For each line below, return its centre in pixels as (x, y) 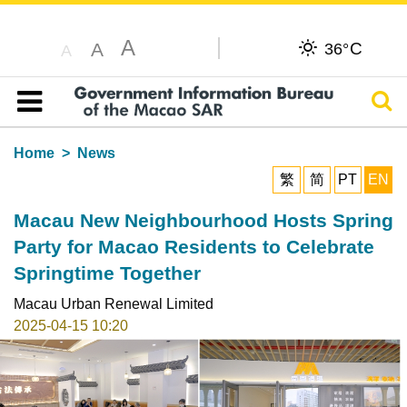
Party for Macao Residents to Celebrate (194, 246)
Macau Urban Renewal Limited (113, 303)
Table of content (77, 123)
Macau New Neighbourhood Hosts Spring (203, 220)
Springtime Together (107, 273)
